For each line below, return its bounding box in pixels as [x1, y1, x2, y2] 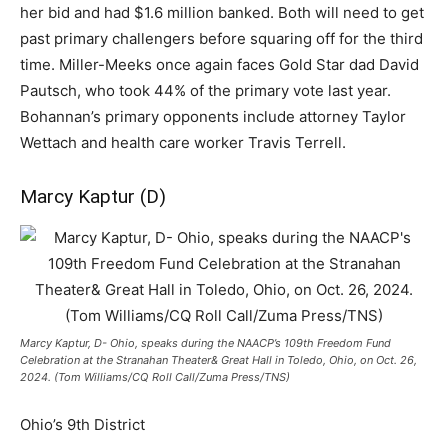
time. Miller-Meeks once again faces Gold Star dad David [20, 55, 419, 74]
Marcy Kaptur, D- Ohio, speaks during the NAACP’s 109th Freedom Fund [20, 336, 391, 350]
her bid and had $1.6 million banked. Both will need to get [20, 3, 424, 22]
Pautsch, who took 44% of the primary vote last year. [20, 81, 391, 100]
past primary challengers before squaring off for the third [20, 29, 423, 48]
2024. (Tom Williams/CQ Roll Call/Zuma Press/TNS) [20, 370, 290, 384]
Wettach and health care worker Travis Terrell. [20, 133, 346, 152]
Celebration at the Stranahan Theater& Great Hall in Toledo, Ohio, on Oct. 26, [20, 353, 417, 367]
